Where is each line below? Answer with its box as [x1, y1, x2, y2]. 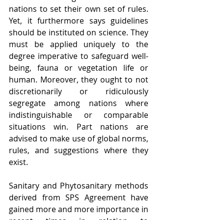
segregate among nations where [9, 98, 148, 109]
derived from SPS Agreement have [9, 192, 148, 203]
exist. [9, 157, 28, 167]
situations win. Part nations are [9, 121, 148, 132]
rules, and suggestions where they [9, 145, 148, 156]
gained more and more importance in [9, 204, 148, 215]
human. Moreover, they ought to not [9, 74, 148, 85]
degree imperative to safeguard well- [9, 51, 148, 61]
